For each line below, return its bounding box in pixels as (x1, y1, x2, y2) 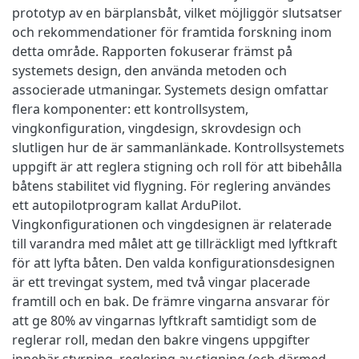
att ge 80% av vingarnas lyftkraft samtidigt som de (12, 311, 317, 329)
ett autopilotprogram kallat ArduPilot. (12, 196, 241, 214)
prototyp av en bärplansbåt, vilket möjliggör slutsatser (12, 3, 342, 22)
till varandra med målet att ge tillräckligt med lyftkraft (12, 234, 337, 252)
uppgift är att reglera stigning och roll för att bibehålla (12, 157, 342, 175)
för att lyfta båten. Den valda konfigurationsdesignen (12, 253, 335, 272)
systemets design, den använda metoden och (12, 61, 287, 79)
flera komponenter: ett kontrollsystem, (12, 99, 248, 118)
